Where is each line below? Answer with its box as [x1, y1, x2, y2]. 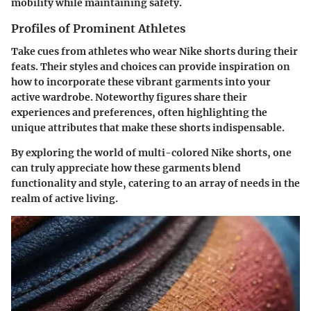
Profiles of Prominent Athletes [11, 22, 185, 36]
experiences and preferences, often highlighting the [11, 106, 267, 119]
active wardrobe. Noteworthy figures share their [11, 90, 247, 103]
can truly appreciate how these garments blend [11, 161, 241, 174]
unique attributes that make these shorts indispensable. [11, 121, 285, 134]
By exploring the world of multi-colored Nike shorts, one [11, 146, 292, 159]
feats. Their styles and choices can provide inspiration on [11, 60, 290, 73]
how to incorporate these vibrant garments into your [11, 75, 271, 88]
